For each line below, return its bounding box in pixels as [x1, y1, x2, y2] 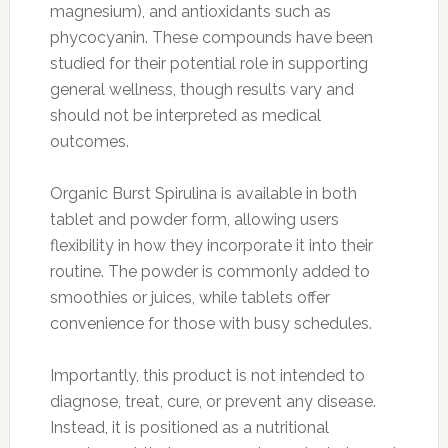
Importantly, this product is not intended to [49, 365, 365, 385]
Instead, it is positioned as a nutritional [49, 417, 329, 437]
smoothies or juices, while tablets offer [49, 287, 330, 307]
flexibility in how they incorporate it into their [49, 235, 373, 255]
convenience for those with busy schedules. [49, 313, 372, 333]
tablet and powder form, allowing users [49, 209, 339, 229]
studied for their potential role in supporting [49, 53, 368, 73]
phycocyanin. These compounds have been [49, 27, 373, 47]
